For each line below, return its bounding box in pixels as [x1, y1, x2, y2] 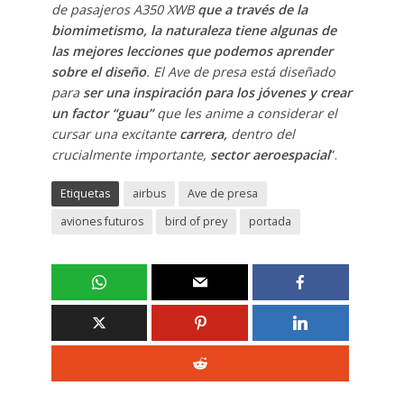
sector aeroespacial [209, 145, 330, 163]
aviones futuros [60, 213, 143, 229]
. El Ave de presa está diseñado [145, 62, 335, 80]
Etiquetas [60, 185, 110, 201]
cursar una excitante [50, 124, 176, 142]
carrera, [175, 124, 227, 142]
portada [248, 213, 291, 229]
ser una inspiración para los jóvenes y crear [82, 83, 352, 101]
